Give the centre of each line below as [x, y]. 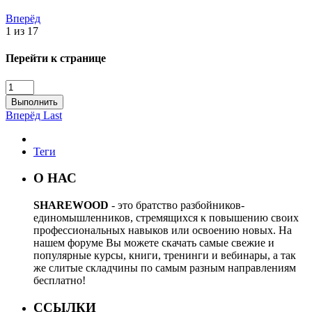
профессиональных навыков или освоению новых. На [163, 230]
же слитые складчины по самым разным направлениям [165, 267]
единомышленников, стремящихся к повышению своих [166, 217]
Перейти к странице [56, 58]
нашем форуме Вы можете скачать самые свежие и [154, 242]
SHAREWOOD [71, 205]
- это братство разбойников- [177, 205]
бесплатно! [60, 280]
